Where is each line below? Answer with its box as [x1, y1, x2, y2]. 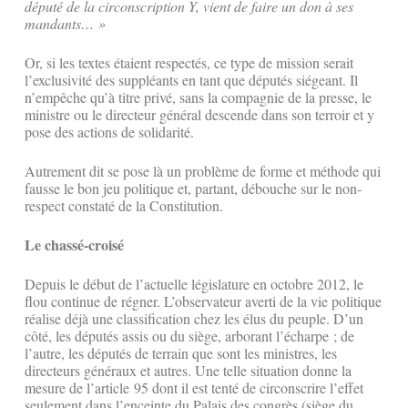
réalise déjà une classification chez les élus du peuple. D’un [25, 309, 363, 329]
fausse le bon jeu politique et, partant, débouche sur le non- [25, 178, 362, 199]
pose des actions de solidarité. [25, 122, 194, 142]
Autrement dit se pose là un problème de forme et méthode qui [25, 161, 381, 181]
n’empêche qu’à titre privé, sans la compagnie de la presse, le [25, 87, 372, 107]
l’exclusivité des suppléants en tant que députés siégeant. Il [25, 70, 358, 90]
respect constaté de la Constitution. [25, 196, 223, 216]
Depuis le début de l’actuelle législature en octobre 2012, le [25, 274, 363, 294]
